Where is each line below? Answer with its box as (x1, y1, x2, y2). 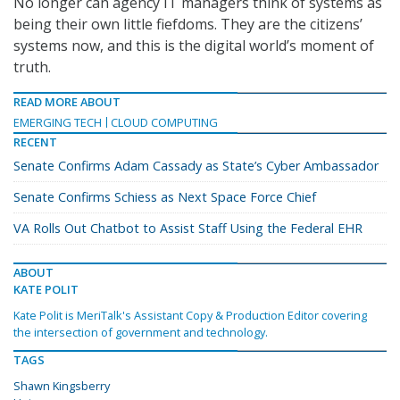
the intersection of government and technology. (13, 324, 268, 341)
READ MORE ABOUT (13, 94, 121, 111)
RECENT (13, 134, 57, 151)
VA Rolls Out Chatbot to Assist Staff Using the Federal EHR (13, 220, 362, 237)
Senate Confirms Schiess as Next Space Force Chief (13, 188, 316, 206)
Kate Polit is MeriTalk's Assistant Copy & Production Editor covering (13, 307, 367, 324)
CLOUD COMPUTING (111, 114, 218, 131)
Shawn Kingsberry (13, 378, 110, 395)
